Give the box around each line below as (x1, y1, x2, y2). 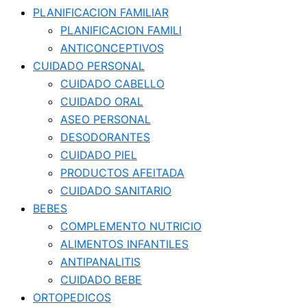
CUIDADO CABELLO (60, 76, 164, 90)
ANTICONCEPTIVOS (60, 40, 164, 55)
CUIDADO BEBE (60, 272, 142, 286)
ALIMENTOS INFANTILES (60, 236, 188, 251)
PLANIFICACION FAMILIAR (33, 5, 169, 19)
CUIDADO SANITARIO (60, 183, 171, 197)
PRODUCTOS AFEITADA (60, 165, 184, 180)
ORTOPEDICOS (33, 290, 111, 304)
